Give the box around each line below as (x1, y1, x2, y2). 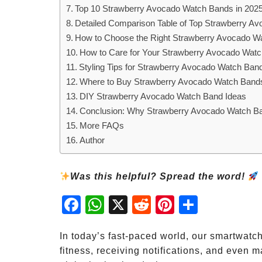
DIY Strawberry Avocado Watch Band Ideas (80, 91, 247, 101)
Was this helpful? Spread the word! (70, 171, 249, 181)
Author (80, 135, 105, 145)
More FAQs (80, 120, 125, 130)
